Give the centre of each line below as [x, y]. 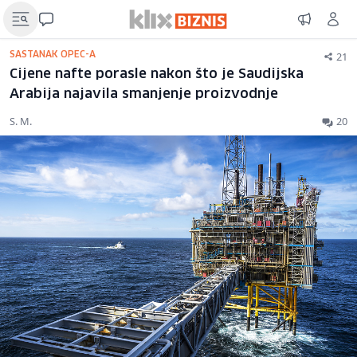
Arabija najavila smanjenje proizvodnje [144, 94]
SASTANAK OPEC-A [53, 55]
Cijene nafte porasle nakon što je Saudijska [157, 75]
